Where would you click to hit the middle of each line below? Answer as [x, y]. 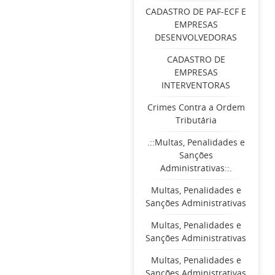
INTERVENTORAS [196, 85]
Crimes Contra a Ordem [196, 107]
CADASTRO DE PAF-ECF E [196, 11]
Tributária [196, 120]
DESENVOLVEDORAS [196, 37]
